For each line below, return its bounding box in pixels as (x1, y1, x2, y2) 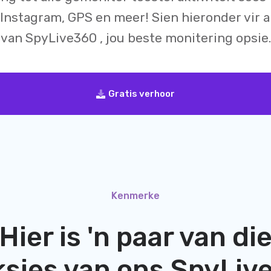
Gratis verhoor (108, 88, 175, 99)
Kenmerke (111, 190, 160, 201)
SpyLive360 (25, 30, 100, 45)
